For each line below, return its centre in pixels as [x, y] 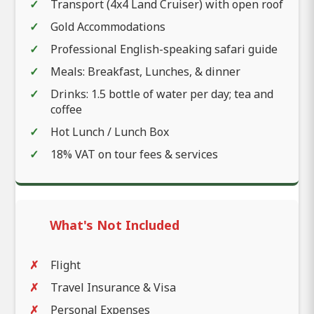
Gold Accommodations [108, 27]
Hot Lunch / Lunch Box [110, 132]
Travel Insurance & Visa [113, 288]
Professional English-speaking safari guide [164, 49]
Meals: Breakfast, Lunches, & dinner [145, 72]
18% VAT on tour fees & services [134, 155]
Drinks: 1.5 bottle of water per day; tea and [162, 94]
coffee [66, 110]
